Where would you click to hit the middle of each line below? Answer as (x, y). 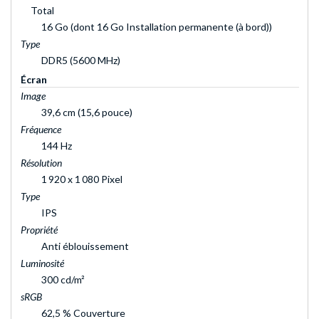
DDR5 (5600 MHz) (81, 61)
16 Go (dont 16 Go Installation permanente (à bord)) (157, 27)
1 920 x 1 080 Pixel (82, 179)
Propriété (39, 230)
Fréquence (41, 130)
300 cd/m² (63, 280)
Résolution (41, 163)
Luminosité (42, 263)
